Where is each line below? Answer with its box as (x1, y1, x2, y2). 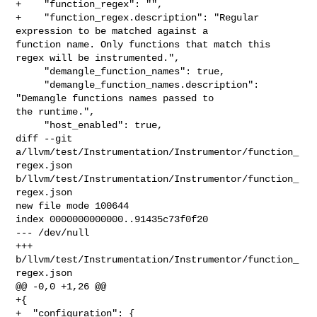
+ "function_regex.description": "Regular (16, 11, 260, 23)
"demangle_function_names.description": (16, 79, 45, 91)
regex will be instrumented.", (16, 52, 180, 64)
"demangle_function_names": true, (16, 65, 45, 77)
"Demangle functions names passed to (16, 92, 220, 104)
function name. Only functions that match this (16, 38, 271, 50)
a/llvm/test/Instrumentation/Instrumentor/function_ (16, 146, 299, 158)
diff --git (16, 132, 73, 144)
